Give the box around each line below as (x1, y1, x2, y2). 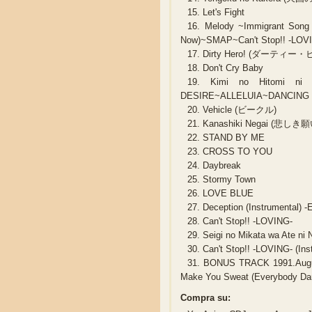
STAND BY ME (200, 132, 265, 143)
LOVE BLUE (200, 188, 254, 199)
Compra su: (180, 292, 231, 304)
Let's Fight (200, 7, 245, 18)
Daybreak (200, 160, 242, 171)
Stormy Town (200, 174, 256, 185)
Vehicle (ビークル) (200, 104, 277, 116)
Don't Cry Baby (200, 63, 264, 74)
